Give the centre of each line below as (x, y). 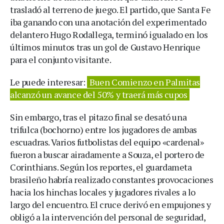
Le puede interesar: (48, 82)
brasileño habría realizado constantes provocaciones (112, 179)
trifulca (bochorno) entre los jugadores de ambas (103, 129)
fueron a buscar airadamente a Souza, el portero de (107, 154)
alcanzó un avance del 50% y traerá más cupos (99, 94)
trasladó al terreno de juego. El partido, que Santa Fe (110, 9)
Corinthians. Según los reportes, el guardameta (101, 167)
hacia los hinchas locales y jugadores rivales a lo (103, 192)
